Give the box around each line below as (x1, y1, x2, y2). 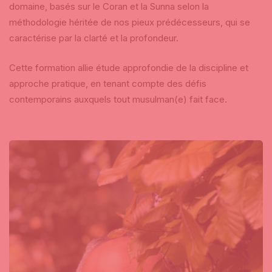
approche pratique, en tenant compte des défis (9, 77, 206, 89)
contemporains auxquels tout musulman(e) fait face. (9, 93, 229, 105)
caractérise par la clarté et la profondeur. (9, 32, 181, 44)
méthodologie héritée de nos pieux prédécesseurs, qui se (9, 16, 250, 29)
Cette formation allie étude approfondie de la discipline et (9, 61, 248, 73)
